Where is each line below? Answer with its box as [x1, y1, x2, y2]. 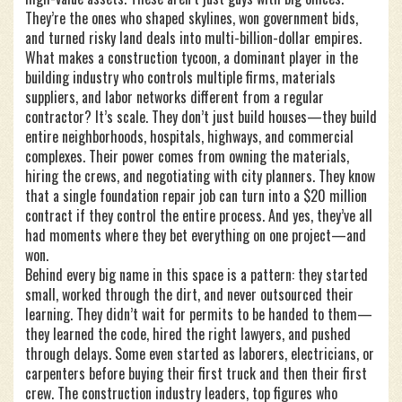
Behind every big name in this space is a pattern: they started [25, 264, 368, 285]
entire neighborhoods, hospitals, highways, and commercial [25, 126, 354, 147]
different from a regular [187, 86, 324, 108]
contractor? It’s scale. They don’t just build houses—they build [25, 106, 377, 127]
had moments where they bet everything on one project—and [25, 224, 366, 246]
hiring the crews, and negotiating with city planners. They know [25, 165, 375, 187]
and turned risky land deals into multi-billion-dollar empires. [25, 27, 362, 48]
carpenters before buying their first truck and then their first [25, 363, 367, 384]
